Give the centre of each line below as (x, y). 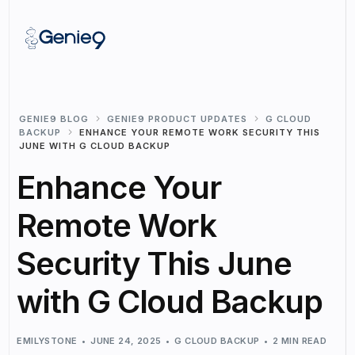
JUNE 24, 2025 (126, 340)
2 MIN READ (300, 340)
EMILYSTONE (47, 340)
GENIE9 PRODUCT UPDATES (177, 118)
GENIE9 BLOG (54, 118)
